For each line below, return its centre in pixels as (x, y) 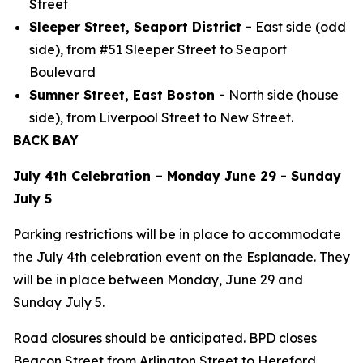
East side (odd (299, 27)
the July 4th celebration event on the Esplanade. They (181, 257)
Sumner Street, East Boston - (127, 95)
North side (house (282, 95)
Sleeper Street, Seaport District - (141, 27)
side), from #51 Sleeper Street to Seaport (158, 49)
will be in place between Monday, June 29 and (158, 280)
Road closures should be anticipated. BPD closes (165, 338)
